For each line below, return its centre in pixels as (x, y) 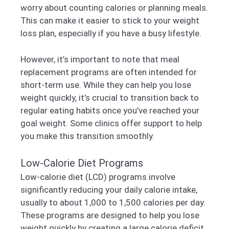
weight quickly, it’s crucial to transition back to (110, 97)
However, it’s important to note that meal (100, 59)
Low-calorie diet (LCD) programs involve (98, 177)
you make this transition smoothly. (87, 136)
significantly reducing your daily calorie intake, (109, 190)
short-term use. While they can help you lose (106, 85)
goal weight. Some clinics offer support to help (111, 123)
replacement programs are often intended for (109, 72)
